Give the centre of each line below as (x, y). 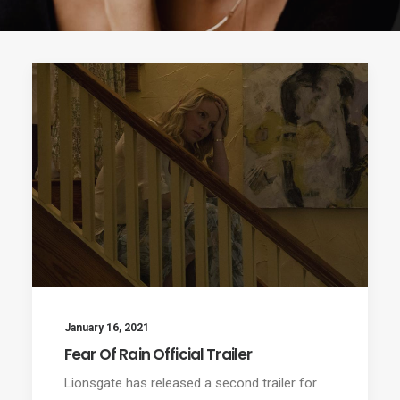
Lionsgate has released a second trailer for (191, 383)
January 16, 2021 (107, 327)
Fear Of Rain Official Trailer (158, 354)
